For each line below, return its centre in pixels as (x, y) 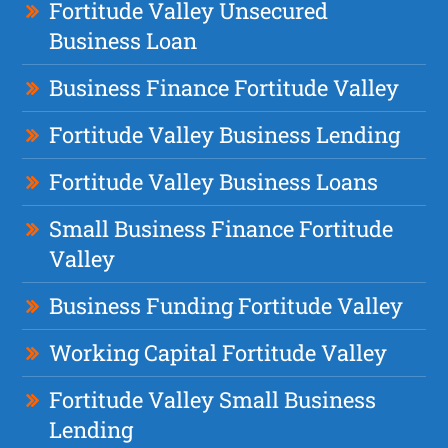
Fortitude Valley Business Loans (214, 181)
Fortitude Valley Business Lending (225, 134)
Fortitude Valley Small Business (213, 399)
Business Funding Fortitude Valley (226, 305)
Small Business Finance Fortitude (221, 228)
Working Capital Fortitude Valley (218, 352)
